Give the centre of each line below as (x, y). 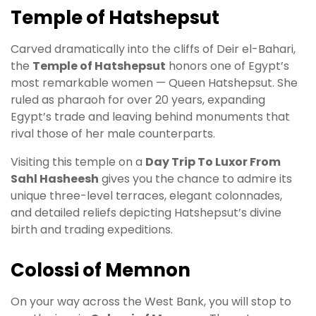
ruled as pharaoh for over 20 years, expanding (138, 100)
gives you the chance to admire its (195, 179)
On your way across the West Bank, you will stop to (151, 302)
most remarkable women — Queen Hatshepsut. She (154, 83)
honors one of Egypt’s (227, 66)
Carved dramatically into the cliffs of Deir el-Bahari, (153, 49)
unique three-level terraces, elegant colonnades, (146, 196)
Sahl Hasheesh (55, 179)
